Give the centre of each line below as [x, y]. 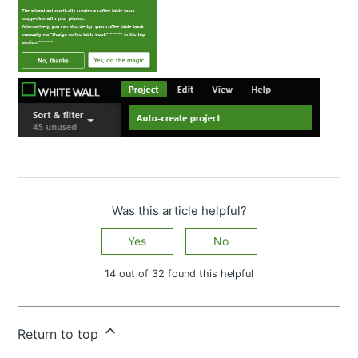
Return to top [60, 334]
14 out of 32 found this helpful [179, 273]
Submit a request [209, 323]
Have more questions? [88, 323]
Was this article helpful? [179, 210]
